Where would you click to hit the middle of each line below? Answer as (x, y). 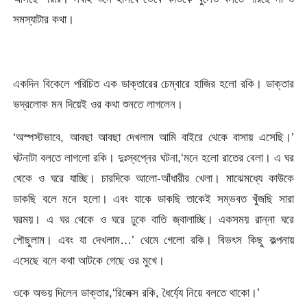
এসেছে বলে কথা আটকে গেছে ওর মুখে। (89, 260)
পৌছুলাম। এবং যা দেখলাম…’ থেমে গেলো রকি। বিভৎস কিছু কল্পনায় (153, 240)
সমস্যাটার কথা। (44, 19)
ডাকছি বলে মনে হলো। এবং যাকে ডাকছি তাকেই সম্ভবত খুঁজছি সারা (153, 198)
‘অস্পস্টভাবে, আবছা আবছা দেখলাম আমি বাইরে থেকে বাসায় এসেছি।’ (153, 137)
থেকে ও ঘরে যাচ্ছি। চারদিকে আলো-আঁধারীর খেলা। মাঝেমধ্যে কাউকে (153, 178)
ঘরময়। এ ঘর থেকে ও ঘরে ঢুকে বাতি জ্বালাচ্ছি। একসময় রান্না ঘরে (153, 219)
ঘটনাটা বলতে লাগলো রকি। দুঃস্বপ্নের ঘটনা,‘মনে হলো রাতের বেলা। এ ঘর (153, 157)
